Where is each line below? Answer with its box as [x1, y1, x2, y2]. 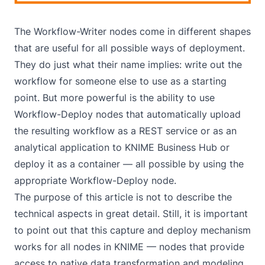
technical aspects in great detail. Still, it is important [14, 207, 248, 219]
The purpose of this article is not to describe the [14, 190, 232, 203]
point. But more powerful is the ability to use [14, 91, 215, 104]
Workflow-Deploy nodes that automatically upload [14, 108, 241, 120]
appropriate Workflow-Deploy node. [14, 174, 176, 186]
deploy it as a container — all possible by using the [14, 157, 244, 170]
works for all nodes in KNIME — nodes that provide [14, 240, 244, 253]
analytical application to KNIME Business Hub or [14, 141, 230, 153]
